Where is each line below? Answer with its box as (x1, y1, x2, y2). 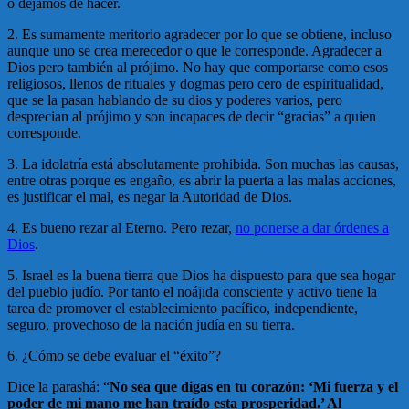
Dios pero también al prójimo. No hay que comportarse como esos (7, 59, 388, 76)
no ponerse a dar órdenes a (236, 220, 389, 236)
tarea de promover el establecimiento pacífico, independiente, (7, 300, 358, 317)
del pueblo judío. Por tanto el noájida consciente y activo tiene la (7, 284, 377, 300)
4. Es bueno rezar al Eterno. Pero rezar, (7, 220, 236, 236)
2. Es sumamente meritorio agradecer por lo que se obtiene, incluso (7, 26, 392, 43)
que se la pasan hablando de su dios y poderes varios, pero (7, 92, 342, 109)
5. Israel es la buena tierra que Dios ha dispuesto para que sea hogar (7, 267, 395, 284)
